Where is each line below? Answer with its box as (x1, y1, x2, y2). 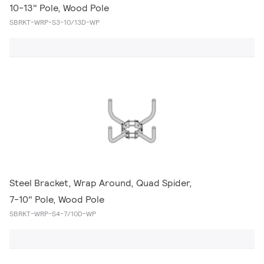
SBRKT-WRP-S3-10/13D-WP (9, 18, 100, 27)
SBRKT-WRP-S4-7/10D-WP (9, 209, 96, 218)
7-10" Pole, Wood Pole (9, 193, 104, 206)
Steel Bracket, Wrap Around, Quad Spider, (9, 177, 192, 189)
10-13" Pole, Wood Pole (9, 2, 109, 14)
